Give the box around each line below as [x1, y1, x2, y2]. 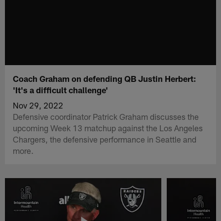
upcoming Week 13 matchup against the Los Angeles [13, 122, 203, 133]
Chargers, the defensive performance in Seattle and [13, 134, 197, 144]
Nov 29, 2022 [13, 100, 64, 110]
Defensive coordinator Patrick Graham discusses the [13, 111, 199, 121]
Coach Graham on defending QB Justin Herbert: [13, 73, 197, 83]
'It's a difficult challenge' [13, 84, 109, 95]
